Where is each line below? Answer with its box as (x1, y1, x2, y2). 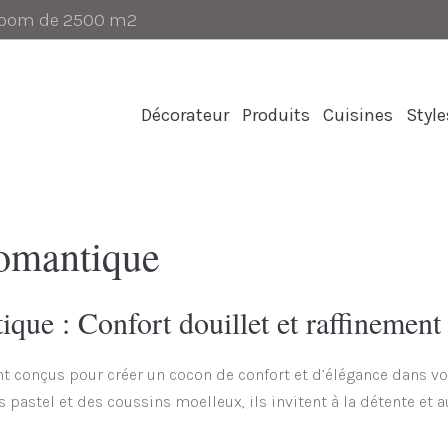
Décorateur (141, 104, 229, 126)
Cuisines (323, 104, 393, 126)
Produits (242, 104, 310, 126)
